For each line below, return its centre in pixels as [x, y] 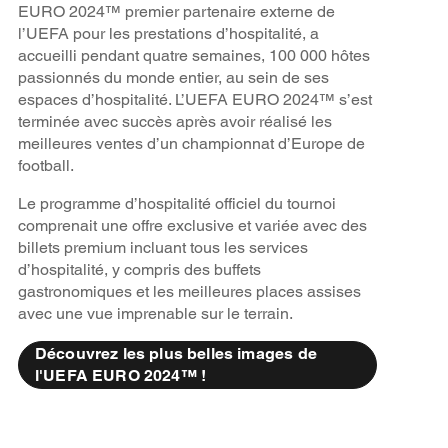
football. [47, 165]
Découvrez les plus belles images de [175, 353]
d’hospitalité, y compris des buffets [139, 269]
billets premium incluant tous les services [162, 247]
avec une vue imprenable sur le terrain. [155, 313]
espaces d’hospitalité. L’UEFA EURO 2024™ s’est [194, 99]
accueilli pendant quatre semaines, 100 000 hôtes [193, 55]
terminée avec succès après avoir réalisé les [174, 121]
